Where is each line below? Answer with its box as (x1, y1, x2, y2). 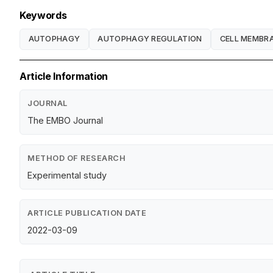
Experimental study (27, 169, 107, 180)
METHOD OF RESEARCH (27, 153, 126, 163)
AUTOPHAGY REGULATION (97, 34, 202, 44)
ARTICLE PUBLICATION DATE (27, 208, 146, 218)
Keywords (19, 9, 67, 21)
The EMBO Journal (27, 115, 103, 126)
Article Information (19, 69, 108, 82)
